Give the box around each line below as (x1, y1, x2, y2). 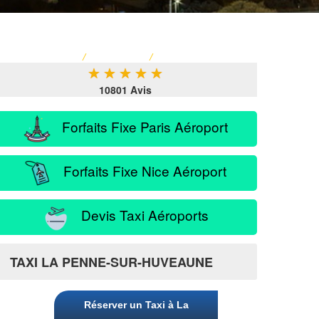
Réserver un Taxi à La (83, 299, 189, 310)
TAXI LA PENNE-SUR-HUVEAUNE (10, 253, 213, 271)
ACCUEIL (33, 49, 78, 64)
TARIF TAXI (90, 49, 145, 64)
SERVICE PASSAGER (157, 49, 257, 64)
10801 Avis (99, 83, 152, 97)
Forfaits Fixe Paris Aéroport (51, 116, 228, 136)
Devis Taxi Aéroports (70, 204, 209, 224)
